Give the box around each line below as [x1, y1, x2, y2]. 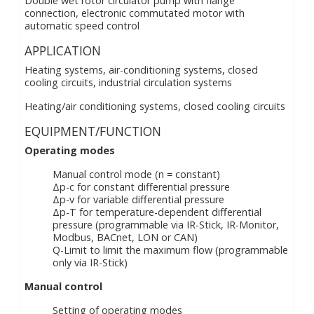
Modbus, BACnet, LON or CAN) [53, 231, 198, 244]
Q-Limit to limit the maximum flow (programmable [53, 243, 288, 257]
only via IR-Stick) [53, 256, 128, 269]
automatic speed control [25, 19, 139, 32]
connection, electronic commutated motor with [25, 6, 245, 20]
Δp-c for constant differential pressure [53, 180, 230, 193]
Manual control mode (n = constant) [53, 168, 220, 181]
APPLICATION [25, 42, 101, 59]
